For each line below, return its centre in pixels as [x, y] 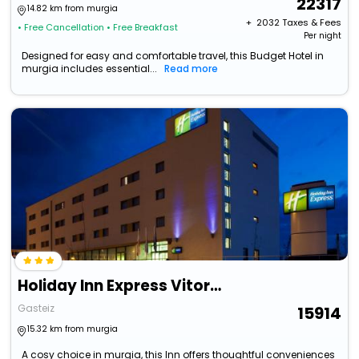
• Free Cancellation [61, 28]
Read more [192, 69]
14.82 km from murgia [73, 9]
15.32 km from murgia [73, 329]
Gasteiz [36, 309]
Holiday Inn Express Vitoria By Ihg [216, 286]
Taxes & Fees [311, 23]
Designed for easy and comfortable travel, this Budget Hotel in [173, 56]
